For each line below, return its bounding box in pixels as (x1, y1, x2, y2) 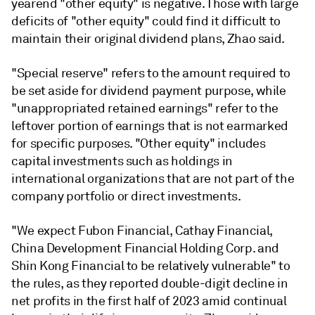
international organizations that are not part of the (11, 170, 295, 186)
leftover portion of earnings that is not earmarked (11, 117, 289, 134)
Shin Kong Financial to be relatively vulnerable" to (11, 257, 290, 274)
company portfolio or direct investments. (11, 188, 241, 204)
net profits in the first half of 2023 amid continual (11, 292, 287, 309)
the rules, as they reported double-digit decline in (11, 275, 288, 291)
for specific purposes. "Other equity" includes (11, 135, 266, 151)
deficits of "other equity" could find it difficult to (11, 13, 281, 29)
